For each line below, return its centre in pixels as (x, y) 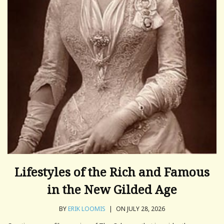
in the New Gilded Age (112, 189)
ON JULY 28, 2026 (140, 208)
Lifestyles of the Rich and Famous (112, 171)
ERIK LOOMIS (87, 208)
